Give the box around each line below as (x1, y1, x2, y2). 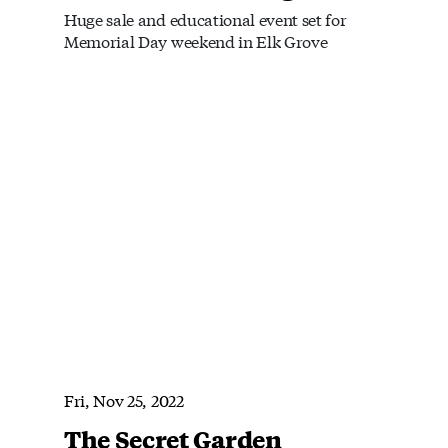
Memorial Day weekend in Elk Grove (64, 28, 328, 52)
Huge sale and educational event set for (64, 6, 347, 30)
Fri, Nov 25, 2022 (64, 387, 184, 411)
